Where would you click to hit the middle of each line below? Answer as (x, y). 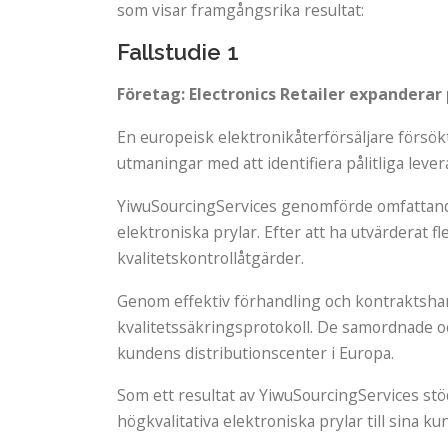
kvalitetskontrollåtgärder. (210, 257)
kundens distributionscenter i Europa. (255, 352)
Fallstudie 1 (178, 52)
